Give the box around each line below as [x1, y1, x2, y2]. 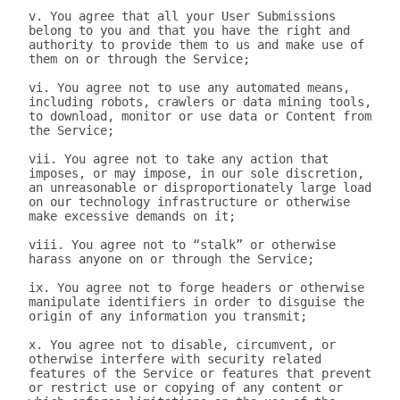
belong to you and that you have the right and [29, 23, 350, 37]
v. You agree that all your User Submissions [29, 9, 336, 23]
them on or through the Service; [29, 52, 250, 66]
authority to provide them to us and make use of [29, 37, 364, 52]
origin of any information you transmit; [29, 309, 307, 323]
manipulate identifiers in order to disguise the [29, 295, 364, 309]
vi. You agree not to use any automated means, [29, 80, 350, 95]
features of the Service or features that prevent [29, 366, 371, 380]
